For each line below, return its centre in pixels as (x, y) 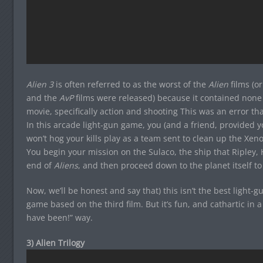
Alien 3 (40, 85)
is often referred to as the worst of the (131, 85)
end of (40, 166)
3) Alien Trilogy (55, 243)
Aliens (66, 166)
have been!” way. (59, 218)
